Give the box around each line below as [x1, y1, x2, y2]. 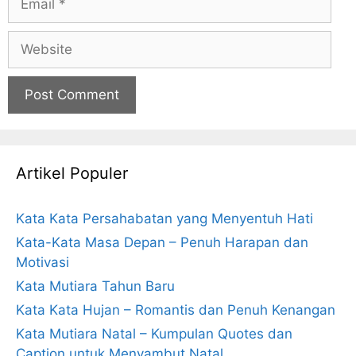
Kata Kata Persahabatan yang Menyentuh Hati [16, 211, 313, 226]
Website [7, 32, 59, 48]
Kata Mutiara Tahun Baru [16, 278, 175, 294]
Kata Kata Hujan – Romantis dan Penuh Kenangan [16, 302, 335, 318]
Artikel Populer [16, 164, 128, 183]
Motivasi [16, 254, 69, 270]
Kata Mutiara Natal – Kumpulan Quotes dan [16, 326, 292, 342]
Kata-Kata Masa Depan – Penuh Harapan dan [16, 234, 308, 250]
